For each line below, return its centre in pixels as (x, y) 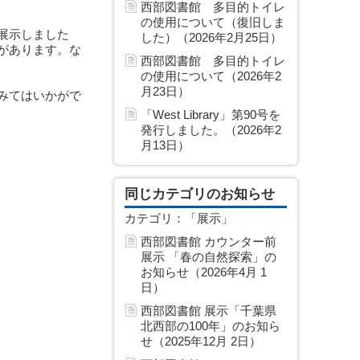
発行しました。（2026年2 (211, 130)
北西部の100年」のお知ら (211, 326)
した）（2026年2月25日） (211, 37)
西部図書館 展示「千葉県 (209, 311)
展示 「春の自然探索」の (209, 257)
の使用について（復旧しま (213, 22)
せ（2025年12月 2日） (201, 341)
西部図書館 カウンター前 (209, 241)
